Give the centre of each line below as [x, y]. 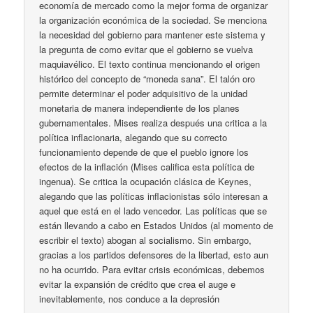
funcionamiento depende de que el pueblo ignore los [144, 152]
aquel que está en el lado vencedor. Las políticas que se [153, 211]
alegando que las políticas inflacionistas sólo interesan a [154, 196]
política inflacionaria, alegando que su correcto [133, 138]
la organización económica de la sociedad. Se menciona [153, 20]
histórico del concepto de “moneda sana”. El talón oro [147, 79]
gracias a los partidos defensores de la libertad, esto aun [154, 255]
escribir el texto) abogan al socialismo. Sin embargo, [146, 240]
